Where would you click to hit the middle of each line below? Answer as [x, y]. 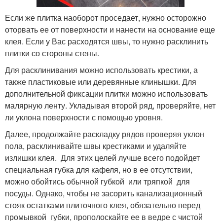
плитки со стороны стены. [52, 53]
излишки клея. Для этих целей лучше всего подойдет [102, 157]
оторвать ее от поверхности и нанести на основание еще [110, 29]
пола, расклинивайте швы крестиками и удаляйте [96, 146]
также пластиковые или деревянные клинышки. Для [101, 81]
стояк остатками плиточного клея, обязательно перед [103, 205]
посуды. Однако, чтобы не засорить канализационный [104, 193]
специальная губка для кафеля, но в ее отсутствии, [99, 169]
